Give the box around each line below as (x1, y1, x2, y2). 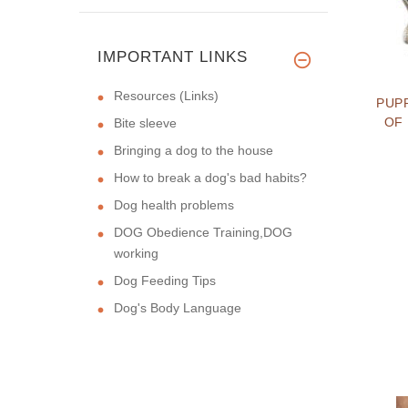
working (114, 245, 158, 260)
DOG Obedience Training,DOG (114, 224, 292, 240)
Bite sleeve (114, 115, 177, 130)
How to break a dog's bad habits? (114, 169, 307, 185)
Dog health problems (114, 197, 234, 212)
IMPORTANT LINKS (97, 47, 248, 66)
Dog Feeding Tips (114, 272, 216, 288)
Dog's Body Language (114, 300, 241, 315)
